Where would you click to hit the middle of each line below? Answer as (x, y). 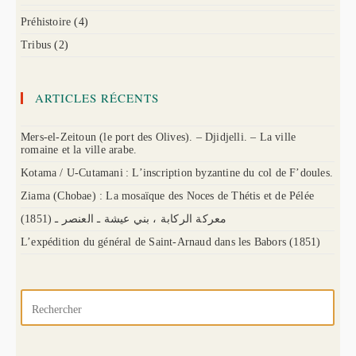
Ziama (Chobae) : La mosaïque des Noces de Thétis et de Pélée (167, 196)
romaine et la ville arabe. (79, 150)
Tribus (36, 45)
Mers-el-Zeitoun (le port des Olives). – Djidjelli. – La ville (159, 137)
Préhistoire (46, 22)
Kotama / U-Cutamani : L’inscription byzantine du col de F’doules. (177, 173)
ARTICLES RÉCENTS (97, 98)
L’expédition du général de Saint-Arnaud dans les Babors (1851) (171, 242)
